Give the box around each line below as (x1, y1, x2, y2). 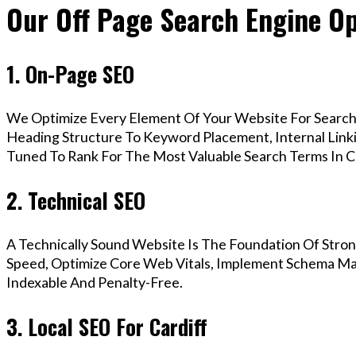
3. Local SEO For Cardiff (6, 310, 207, 342)
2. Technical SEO (6, 184, 145, 216)
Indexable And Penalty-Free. (6, 273, 183, 292)
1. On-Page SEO (6, 57, 134, 90)
